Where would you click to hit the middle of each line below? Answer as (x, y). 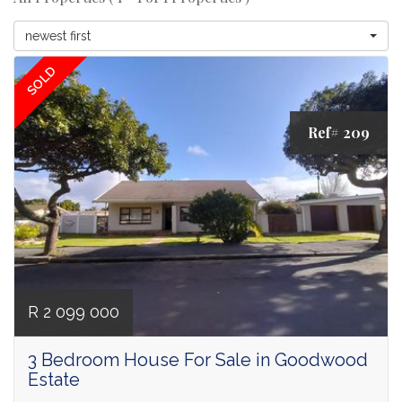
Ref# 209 (339, 133)
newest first (58, 36)
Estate (54, 380)
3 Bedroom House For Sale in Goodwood (198, 360)
